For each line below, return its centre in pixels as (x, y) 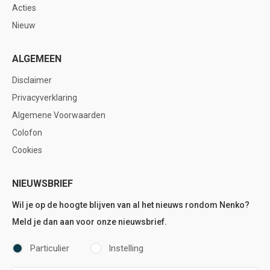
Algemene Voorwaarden (59, 115)
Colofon (27, 133)
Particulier (50, 248)
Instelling (126, 248)
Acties (24, 8)
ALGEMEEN (37, 59)
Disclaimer (32, 80)
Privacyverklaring (45, 98)
